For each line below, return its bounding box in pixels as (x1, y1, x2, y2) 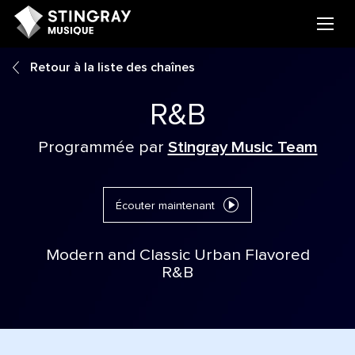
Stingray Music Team (167, 139, 318, 155)
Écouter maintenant (116, 200, 216, 212)
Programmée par (37, 139, 168, 155)
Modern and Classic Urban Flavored (45, 247, 310, 264)
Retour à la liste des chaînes (26, 61, 195, 74)
